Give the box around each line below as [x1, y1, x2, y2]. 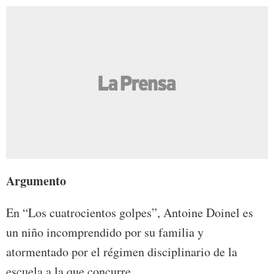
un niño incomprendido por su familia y [6, 223, 204, 240]
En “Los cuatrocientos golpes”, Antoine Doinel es [6, 204, 253, 221]
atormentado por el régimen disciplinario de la [6, 243, 237, 260]
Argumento [6, 171, 66, 190]
